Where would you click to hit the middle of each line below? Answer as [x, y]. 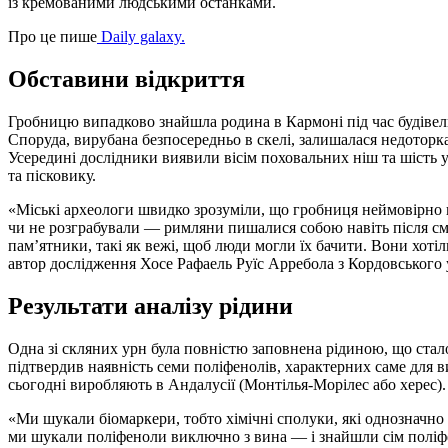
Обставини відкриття [126, 78]
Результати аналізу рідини [150, 305]
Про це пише [52, 37]
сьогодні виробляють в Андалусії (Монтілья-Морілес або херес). [227, 384]
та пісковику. [52, 175]
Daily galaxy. [141, 37]
